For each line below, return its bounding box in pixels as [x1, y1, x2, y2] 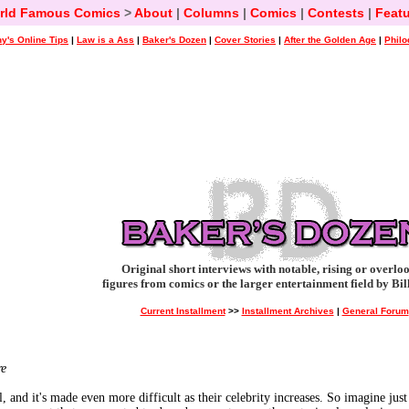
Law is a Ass [77, 35, 134, 45]
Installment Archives [241, 306, 334, 316]
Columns [183, 5, 239, 20]
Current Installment [140, 306, 225, 316]
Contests [307, 5, 364, 20]
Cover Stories [215, 35, 276, 45]
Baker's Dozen [142, 35, 206, 45]
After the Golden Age [284, 35, 376, 45]
